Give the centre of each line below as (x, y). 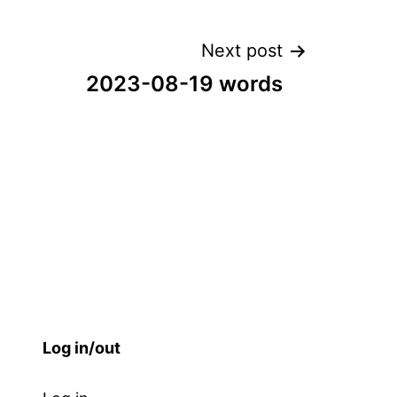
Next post (242, 51)
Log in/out (82, 348)
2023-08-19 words (184, 84)
